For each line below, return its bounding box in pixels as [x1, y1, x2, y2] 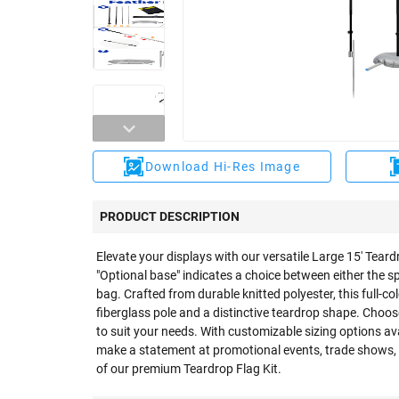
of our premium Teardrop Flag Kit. [96, 362, 281, 376]
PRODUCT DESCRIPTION [100, 209, 240, 224]
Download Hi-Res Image [144, 159, 300, 174]
